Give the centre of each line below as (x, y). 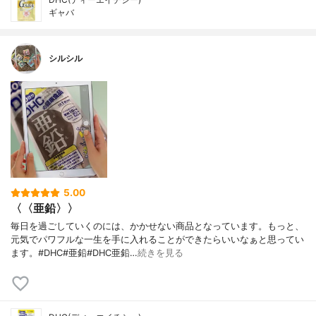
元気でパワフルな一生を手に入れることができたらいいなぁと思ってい (157, 239)
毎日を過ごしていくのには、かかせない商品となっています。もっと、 (157, 226)
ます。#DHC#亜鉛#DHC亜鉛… (74, 253)
